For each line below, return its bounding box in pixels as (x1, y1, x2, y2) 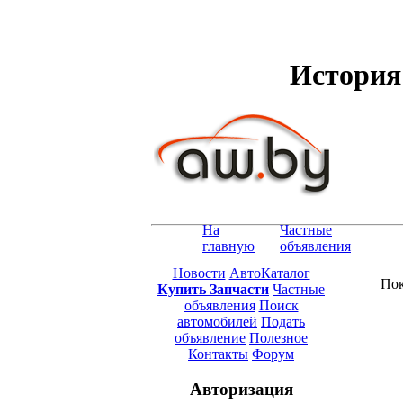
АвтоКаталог (228, 264, 310, 281)
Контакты (188, 345, 248, 362)
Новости (172, 264, 226, 281)
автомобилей (177, 313, 257, 329)
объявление (175, 329, 246, 345)
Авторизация (189, 379, 293, 399)
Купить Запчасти (157, 281, 269, 297)
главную (202, 237, 255, 254)
